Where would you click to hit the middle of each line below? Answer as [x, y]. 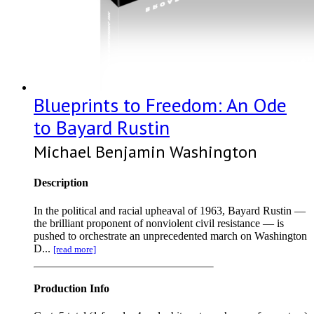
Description [61, 183]
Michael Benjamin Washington [145, 152]
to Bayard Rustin [102, 128]
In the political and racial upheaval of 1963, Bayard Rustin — [170, 210]
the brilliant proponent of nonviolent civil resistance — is [159, 223]
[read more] [75, 249]
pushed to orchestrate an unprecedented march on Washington [170, 235]
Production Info [71, 288]
